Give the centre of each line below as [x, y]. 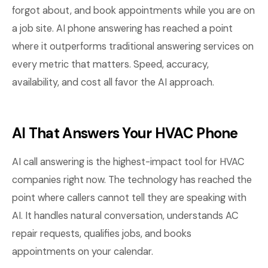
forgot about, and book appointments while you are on [133, 10]
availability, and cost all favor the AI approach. [113, 82]
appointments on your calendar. [83, 252]
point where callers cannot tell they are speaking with [129, 198]
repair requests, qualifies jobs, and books [102, 234]
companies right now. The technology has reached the [132, 180]
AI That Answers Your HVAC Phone [125, 133]
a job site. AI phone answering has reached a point [122, 28]
